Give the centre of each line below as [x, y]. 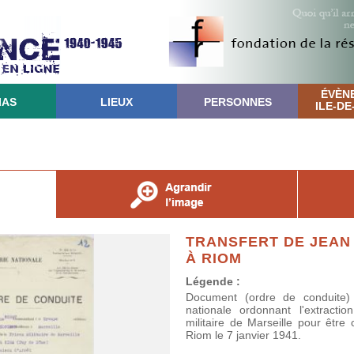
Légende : [213, 281]
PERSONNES [237, 102]
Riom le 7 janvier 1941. [243, 335]
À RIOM [214, 258]
